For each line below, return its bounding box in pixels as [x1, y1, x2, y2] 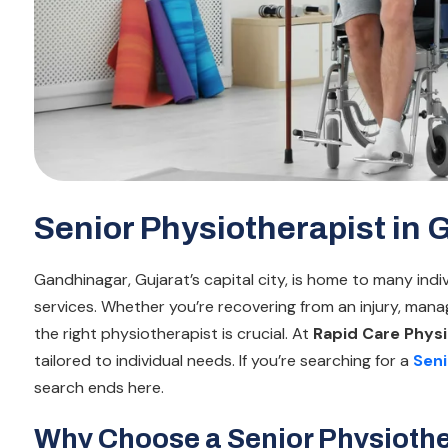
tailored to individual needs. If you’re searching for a [34, 350, 413, 372]
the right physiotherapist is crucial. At [34, 323, 309, 345]
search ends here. [34, 377, 164, 399]
